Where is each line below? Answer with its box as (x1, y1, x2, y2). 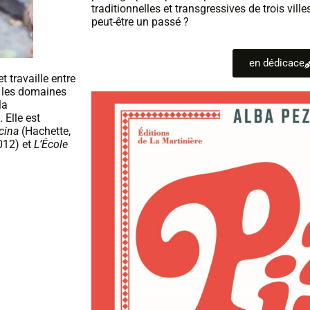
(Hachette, (19, 125, 71, 138)
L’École (34, 138, 68, 151)
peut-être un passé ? (91, 15, 189, 28)
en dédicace (248, 57, 304, 69)
